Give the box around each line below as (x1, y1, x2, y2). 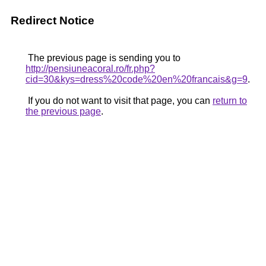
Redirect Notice (11, 14, 94, 27)
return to (213, 96, 247, 106)
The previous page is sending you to (26, 53, 180, 63)
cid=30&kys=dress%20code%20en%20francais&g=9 (26, 74, 248, 84)
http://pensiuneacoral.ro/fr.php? (26, 64, 155, 74)
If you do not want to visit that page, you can (26, 96, 213, 106)
